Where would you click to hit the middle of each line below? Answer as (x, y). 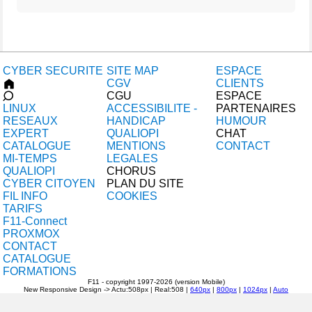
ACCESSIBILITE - (152, 108)
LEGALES (132, 158)
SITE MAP (133, 71)
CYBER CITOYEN (49, 184)
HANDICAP (136, 121)
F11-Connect (35, 221)
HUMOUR (241, 121)
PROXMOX (31, 234)
